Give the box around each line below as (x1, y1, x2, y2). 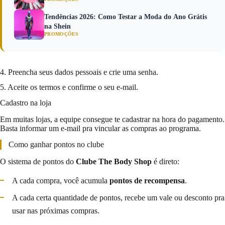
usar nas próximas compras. (12, 206, 99, 215)
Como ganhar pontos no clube (9, 140, 104, 149)
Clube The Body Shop (76, 157, 152, 166)
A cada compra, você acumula (12, 176, 109, 185)
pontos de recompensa (109, 176, 185, 185)
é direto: (152, 157, 179, 166)
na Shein (44, 23, 71, 31)
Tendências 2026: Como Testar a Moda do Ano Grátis (44, 13, 207, 21)
